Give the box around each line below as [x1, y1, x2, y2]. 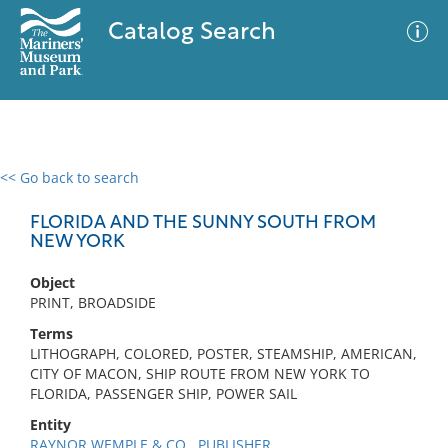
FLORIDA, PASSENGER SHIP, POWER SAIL [30, 384, 297, 403]
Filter [386, 189, 420, 204]
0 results [15, 180, 73, 199]
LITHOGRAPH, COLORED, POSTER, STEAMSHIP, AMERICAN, [30, 344, 417, 363]
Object [30, 273, 75, 292]
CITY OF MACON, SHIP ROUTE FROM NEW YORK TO [30, 364, 370, 383]
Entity [30, 415, 71, 434]
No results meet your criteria [124, 291, 317, 310]
